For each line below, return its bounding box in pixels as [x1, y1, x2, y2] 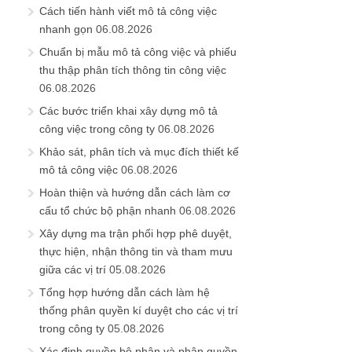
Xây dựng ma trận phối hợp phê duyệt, [39, 226, 232, 240]
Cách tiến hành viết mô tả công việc [39, 4, 217, 17]
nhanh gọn [39, 22, 93, 35]
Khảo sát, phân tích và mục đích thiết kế [39, 145, 239, 158]
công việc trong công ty [39, 122, 155, 135]
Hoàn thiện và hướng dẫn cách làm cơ [39, 185, 230, 199]
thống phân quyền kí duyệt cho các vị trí [39, 303, 238, 317]
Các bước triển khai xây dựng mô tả [39, 104, 218, 117]
